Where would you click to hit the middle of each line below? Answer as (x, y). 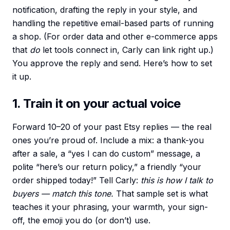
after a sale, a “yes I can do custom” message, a (106, 154)
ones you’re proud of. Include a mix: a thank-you (108, 140)
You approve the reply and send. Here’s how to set (112, 63)
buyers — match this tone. (63, 194)
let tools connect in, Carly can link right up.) (127, 50)
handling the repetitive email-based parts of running (113, 23)
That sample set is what (161, 194)
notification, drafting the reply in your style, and (105, 10)
